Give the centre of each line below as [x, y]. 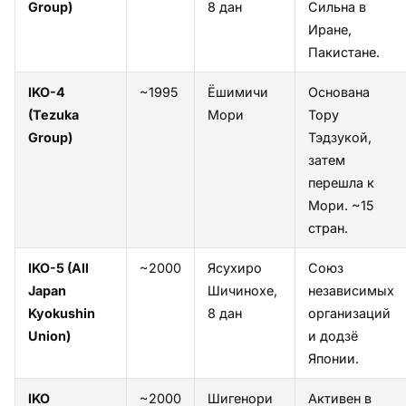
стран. [328, 227]
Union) [49, 335]
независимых [351, 290]
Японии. [333, 358]
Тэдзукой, [340, 137]
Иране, [330, 29]
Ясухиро [235, 267]
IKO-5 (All [58, 267]
